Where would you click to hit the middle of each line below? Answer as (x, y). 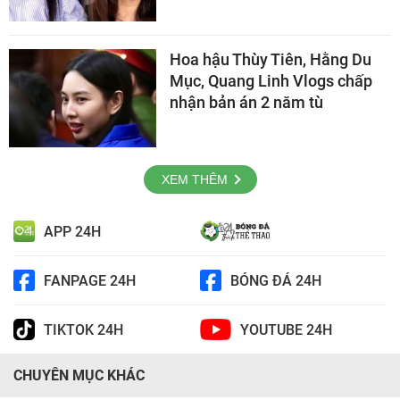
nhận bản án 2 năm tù (246, 103)
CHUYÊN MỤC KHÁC (79, 376)
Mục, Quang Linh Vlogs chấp (271, 81)
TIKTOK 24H (83, 329)
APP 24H (72, 231)
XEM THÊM (194, 180)
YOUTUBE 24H (286, 329)
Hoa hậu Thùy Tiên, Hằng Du (271, 60)
